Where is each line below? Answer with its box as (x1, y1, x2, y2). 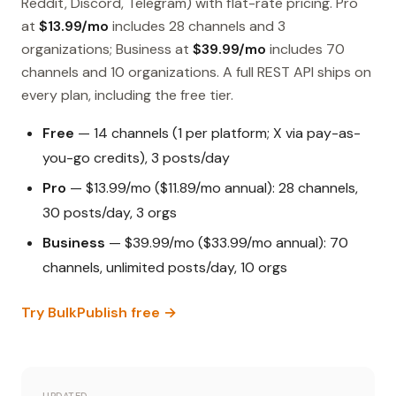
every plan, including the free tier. (21, 86, 233, 105)
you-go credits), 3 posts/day (42, 148, 230, 168)
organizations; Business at (21, 40, 193, 59)
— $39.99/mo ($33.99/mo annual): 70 (105, 233, 348, 253)
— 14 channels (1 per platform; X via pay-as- (74, 124, 361, 143)
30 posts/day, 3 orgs (42, 203, 177, 223)
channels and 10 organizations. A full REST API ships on (21, 63, 371, 82)
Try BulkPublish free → (21, 303, 177, 323)
